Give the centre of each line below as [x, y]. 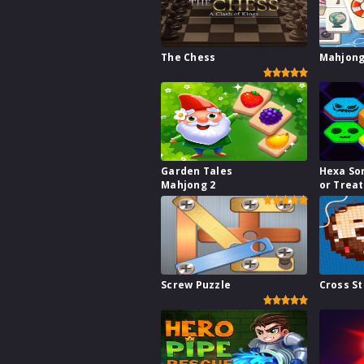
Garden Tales [197, 171]
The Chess [188, 58]
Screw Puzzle [196, 285]
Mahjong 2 [188, 185]
